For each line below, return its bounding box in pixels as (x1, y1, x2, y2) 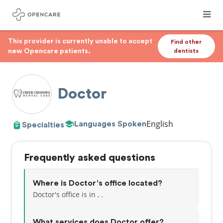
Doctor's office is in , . (33, 190, 103, 199)
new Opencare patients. (8, 48, 91, 55)
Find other (171, 39, 202, 45)
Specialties (22, 120, 64, 129)
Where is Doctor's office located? (33, 179, 162, 187)
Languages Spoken (74, 119, 146, 128)
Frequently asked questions (24, 153, 155, 163)
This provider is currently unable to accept (8, 38, 152, 45)
